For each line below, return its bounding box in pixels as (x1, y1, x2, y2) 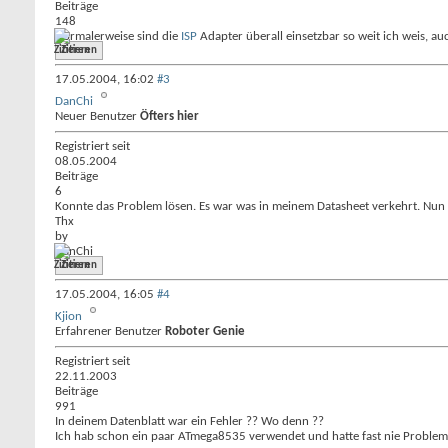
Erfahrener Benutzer (55, 325, 165, 338)
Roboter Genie (165, 325, 245, 338)
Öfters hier (140, 110, 199, 123)
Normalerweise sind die (55, 30, 181, 43)
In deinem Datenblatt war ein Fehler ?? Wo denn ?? (55, 415, 324, 428)
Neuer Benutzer (55, 110, 140, 123)
